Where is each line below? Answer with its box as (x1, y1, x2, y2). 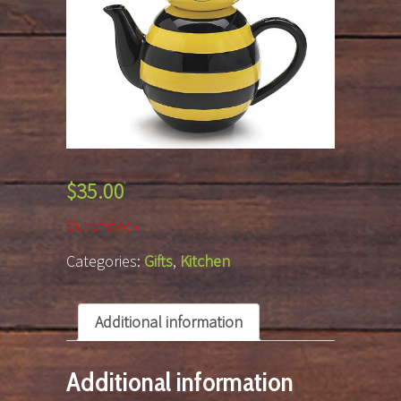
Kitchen (180, 251, 230, 272)
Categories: (66, 251, 144, 272)
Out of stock (66, 217, 139, 236)
